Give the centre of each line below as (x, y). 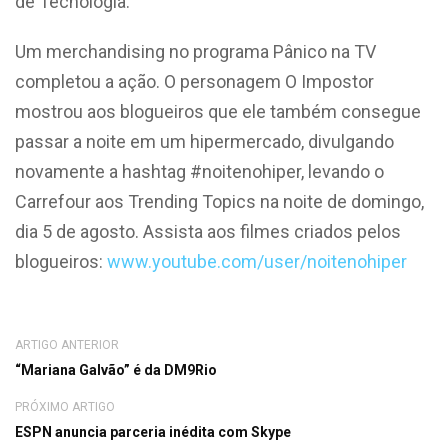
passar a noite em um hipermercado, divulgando (204, 141)
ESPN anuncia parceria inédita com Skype (153, 431)
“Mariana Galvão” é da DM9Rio (116, 369)
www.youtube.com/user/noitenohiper (257, 261)
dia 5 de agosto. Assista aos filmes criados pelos (208, 231)
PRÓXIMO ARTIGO (65, 406)
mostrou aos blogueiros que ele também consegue (218, 111)
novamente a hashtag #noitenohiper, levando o (199, 171)
